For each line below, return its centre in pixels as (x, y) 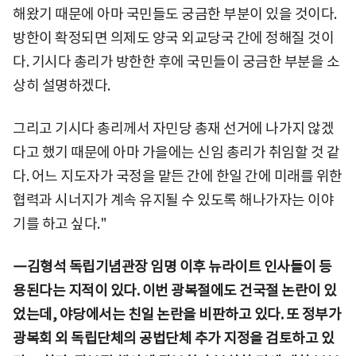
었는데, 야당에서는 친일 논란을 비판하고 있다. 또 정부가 (177, 314)
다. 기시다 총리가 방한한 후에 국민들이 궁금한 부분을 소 (176, 61)
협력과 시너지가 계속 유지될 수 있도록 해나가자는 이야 (173, 199)
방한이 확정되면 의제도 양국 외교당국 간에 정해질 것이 (173, 37)
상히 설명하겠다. (62, 85)
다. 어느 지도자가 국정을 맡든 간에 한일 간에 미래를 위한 (178, 176)
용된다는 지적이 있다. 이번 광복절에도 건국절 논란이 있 (175, 290)
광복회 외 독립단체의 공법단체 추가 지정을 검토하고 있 (173, 338)
